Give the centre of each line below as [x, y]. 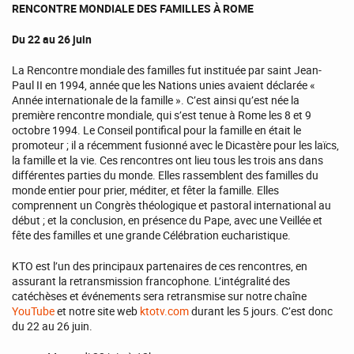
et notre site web [97, 311]
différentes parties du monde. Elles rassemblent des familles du [165, 175]
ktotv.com [164, 311]
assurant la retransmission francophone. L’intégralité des [151, 281]
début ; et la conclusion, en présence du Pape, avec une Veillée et [167, 220]
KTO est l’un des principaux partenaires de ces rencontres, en [160, 266]
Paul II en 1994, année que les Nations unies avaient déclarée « [164, 85]
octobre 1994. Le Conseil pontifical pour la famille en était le [156, 130]
